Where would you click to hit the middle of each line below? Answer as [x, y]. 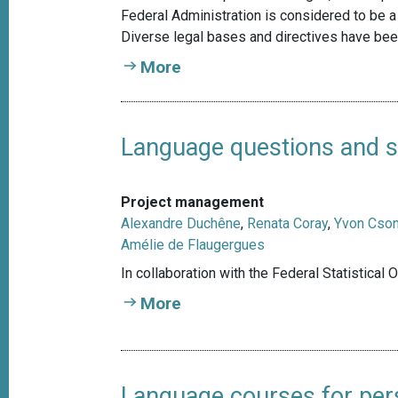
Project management [193, 203]
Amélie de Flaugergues [193, 245]
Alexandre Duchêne [181, 224]
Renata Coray [288, 224]
